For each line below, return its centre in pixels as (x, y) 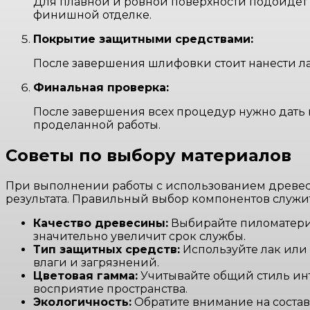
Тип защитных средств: (107, 249)
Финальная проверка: (101, 88)
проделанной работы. (97, 125)
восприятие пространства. (110, 289)
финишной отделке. (92, 15)
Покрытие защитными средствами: (143, 39)
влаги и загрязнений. (96, 262)
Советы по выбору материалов (148, 155)
